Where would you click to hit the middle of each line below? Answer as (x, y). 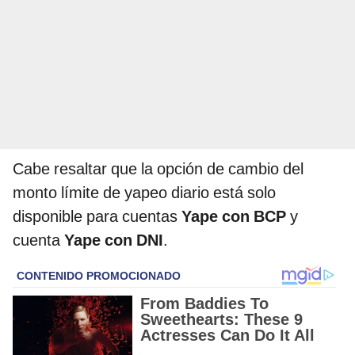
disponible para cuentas (97, 216)
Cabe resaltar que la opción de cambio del (158, 168)
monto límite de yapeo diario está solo (144, 192)
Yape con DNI (114, 240)
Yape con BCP (234, 216)
